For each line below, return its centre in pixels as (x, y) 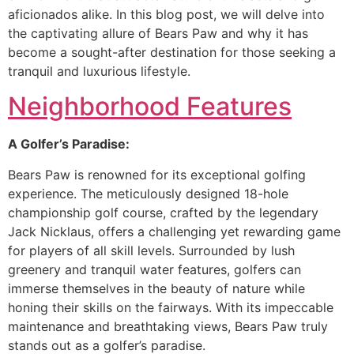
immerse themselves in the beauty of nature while (156, 288)
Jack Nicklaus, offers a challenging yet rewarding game (174, 231)
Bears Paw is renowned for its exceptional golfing (157, 174)
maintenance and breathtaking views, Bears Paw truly (168, 326)
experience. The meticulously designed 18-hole (148, 193)
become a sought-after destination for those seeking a (172, 52)
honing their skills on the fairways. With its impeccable (171, 307)
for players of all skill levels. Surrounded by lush (151, 250)
